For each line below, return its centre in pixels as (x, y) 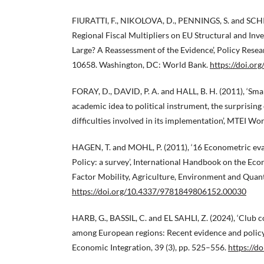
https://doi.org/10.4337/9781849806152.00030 (159, 192)
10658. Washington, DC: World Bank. (141, 65)
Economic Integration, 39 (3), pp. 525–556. (150, 247)
